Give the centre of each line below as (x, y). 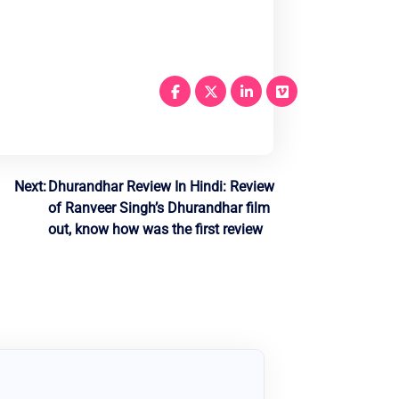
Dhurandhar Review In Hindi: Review (161, 187)
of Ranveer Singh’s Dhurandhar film (159, 208)
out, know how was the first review (155, 230)
